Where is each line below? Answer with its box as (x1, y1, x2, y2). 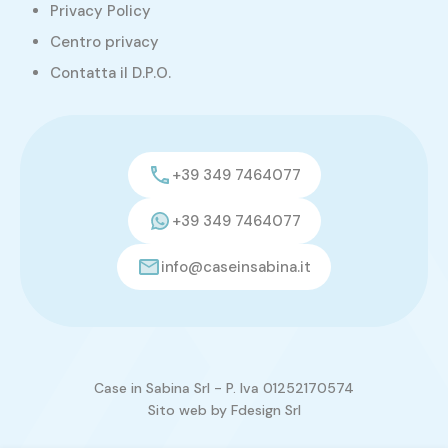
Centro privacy (50, 32, 159, 52)
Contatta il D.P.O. (50, 63, 171, 83)
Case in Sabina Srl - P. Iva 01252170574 (94, 379, 354, 397)
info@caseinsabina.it (161, 257, 311, 277)
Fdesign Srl (230, 401, 301, 419)
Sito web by (147, 401, 231, 419)
